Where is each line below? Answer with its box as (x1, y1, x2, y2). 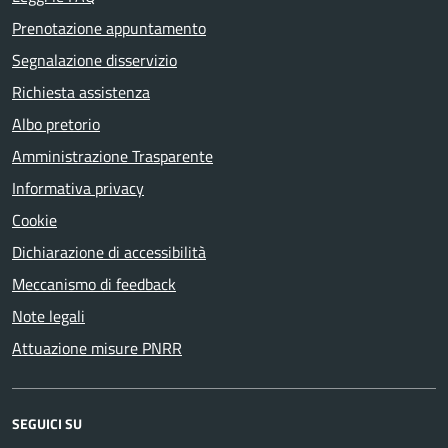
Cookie (12, 208, 57, 232)
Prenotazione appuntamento (12, 16, 206, 40)
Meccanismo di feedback (12, 272, 176, 296)
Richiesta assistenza (12, 80, 150, 104)
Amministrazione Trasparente (12, 144, 213, 168)
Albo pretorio (12, 112, 100, 136)
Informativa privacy (12, 176, 144, 200)
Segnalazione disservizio (12, 48, 177, 72)
